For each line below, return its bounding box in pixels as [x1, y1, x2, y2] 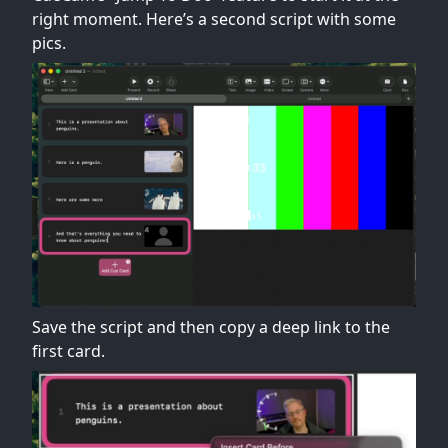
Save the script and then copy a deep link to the [32, 315, 390, 338]
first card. [32, 339, 105, 362]
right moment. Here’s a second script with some [32, 8, 396, 31]
